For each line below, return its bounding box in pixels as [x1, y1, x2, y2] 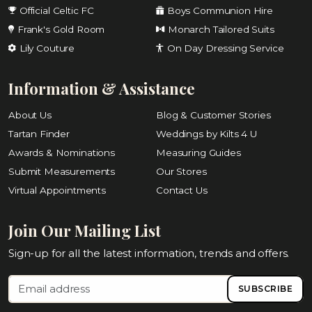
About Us [8, 109, 52, 121]
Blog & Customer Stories [156, 109, 271, 121]
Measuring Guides [156, 147, 241, 159]
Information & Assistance [8, 78, 195, 100]
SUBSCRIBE [237, 283, 292, 295]
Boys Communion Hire [166, 5, 274, 17]
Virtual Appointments [8, 185, 106, 196]
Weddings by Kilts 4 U [156, 128, 257, 140]
